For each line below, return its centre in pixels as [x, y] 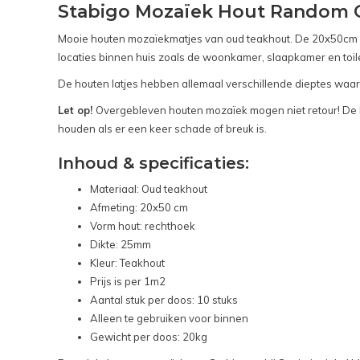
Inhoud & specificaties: [153, 163]
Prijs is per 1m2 [128, 281]
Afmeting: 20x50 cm [139, 207]
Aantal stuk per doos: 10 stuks [164, 299]
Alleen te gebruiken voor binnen [169, 318]
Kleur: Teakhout [127, 262]
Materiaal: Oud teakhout [149, 188]
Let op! [77, 110]
